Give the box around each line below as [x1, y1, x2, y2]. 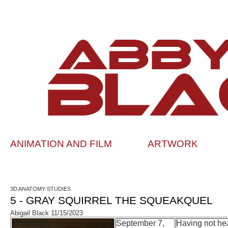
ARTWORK [147, 138, 198, 149]
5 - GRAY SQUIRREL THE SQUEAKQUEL [10, 194, 213, 207]
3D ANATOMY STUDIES [10, 186, 71, 192]
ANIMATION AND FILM [10, 138, 112, 149]
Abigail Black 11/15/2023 [10, 209, 83, 217]
